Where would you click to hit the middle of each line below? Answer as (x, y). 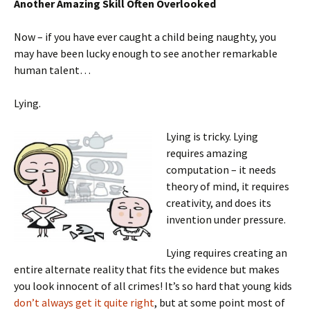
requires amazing (207, 153)
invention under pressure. (226, 219)
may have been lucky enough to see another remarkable (146, 53)
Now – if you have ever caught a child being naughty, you (145, 37)
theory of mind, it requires (228, 186)
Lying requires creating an (227, 253)
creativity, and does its (219, 203)
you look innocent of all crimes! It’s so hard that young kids (153, 286)
